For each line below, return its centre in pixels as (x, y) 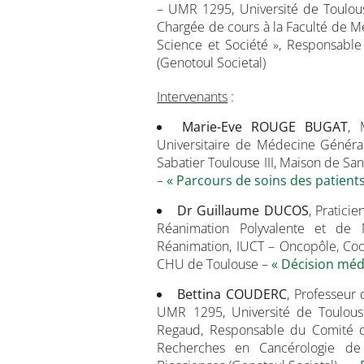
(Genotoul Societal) (212, 63)
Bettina (199, 294)
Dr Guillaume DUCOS (243, 210)
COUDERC (256, 294)
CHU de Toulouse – (214, 264)
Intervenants (193, 97)
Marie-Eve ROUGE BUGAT (265, 127)
